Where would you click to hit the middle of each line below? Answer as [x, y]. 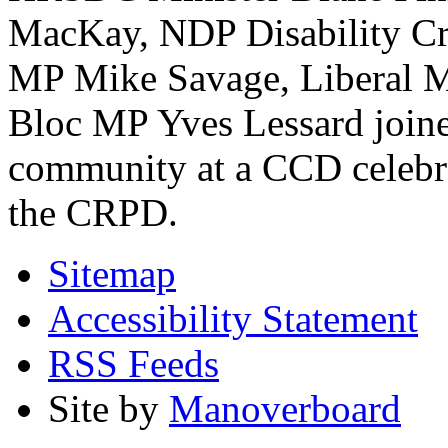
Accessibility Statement [233, 318]
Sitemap [112, 273]
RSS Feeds [133, 363]
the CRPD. [93, 212]
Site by [108, 408]
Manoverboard [285, 408]
